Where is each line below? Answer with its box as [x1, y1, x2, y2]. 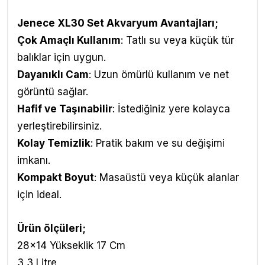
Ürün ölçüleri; [17, 222, 86, 234]
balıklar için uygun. [17, 51, 106, 63]
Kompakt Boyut [17, 172, 94, 183]
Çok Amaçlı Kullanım [17, 34, 121, 46]
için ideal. [17, 189, 62, 201]
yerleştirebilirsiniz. [17, 120, 102, 132]
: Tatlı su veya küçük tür [121, 34, 234, 46]
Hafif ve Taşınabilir [17, 103, 112, 115]
